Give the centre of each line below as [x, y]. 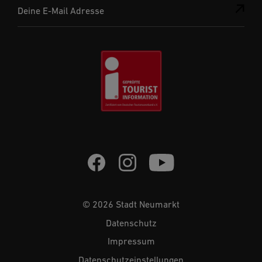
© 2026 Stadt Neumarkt [131, 204]
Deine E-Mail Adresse [61, 11]
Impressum [131, 241]
